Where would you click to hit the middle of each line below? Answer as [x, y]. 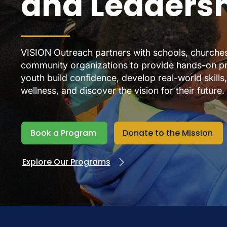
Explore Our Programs [66, 162]
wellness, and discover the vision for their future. [123, 90]
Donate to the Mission [167, 133]
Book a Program [63, 133]
